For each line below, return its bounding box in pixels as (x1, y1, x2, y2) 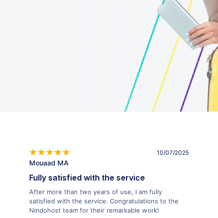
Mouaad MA (29, 158, 69, 167)
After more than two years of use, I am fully (29, 187, 162, 196)
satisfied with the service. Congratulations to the (29, 197, 179, 205)
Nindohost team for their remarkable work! (29, 206, 159, 214)
